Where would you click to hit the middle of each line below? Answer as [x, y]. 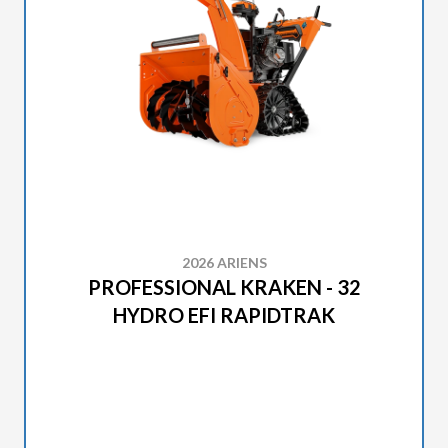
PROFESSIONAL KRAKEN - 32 [224, 287]
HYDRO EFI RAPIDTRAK [224, 315]
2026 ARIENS [224, 262]
